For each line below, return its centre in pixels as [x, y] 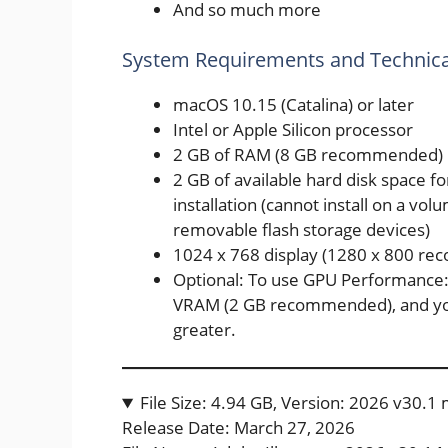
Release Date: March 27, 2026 [238, 428]
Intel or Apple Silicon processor [293, 129]
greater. [204, 329]
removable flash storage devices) [301, 229]
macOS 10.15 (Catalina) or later [293, 104]
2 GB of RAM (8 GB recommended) [308, 154]
